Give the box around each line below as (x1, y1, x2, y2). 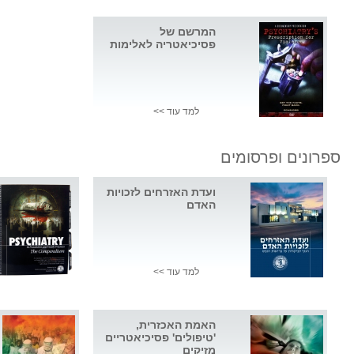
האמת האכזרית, (136, 318, 216, 332)
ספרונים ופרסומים (220, 149, 341, 167)
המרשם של (160, 25, 216, 39)
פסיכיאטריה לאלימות (110, 38, 216, 51)
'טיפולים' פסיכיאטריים (105, 331, 216, 345)
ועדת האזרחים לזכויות (107, 186, 216, 199)
